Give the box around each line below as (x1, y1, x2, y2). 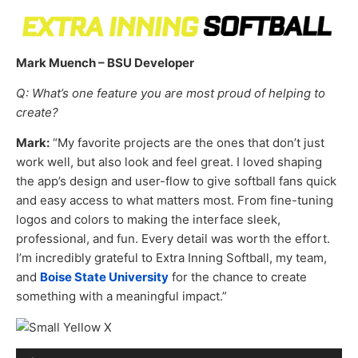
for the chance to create (169, 269, 307, 285)
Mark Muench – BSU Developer (16, 54, 194, 70)
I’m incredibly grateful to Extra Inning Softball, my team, (16, 250, 327, 266)
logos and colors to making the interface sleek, (16, 212, 280, 228)
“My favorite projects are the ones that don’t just (50, 135, 324, 151)
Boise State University (40, 269, 169, 285)
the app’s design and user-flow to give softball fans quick (16, 173, 336, 189)
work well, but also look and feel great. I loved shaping (16, 154, 322, 170)
